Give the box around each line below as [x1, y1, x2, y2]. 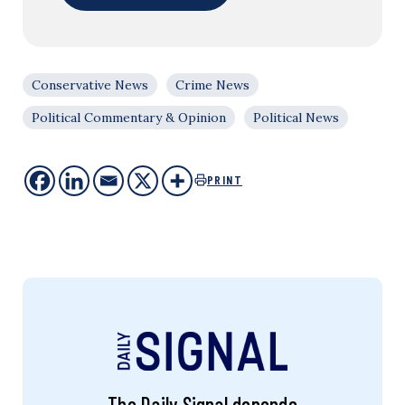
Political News [253, 108, 339, 126]
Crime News [175, 76, 250, 93]
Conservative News [32, 76, 148, 93]
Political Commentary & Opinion [32, 108, 226, 126]
